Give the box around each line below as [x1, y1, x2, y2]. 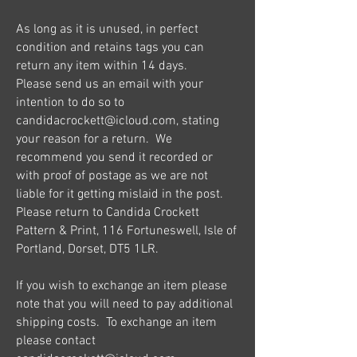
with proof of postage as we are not [16, 167, 208, 184]
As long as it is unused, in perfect [16, 21, 198, 37]
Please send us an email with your [16, 76, 203, 92]
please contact [16, 332, 96, 349]
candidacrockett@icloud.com [16, 112, 176, 129]
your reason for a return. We [16, 131, 172, 147]
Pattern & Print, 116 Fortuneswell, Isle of [16, 222, 237, 239]
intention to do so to [16, 94, 124, 111]
